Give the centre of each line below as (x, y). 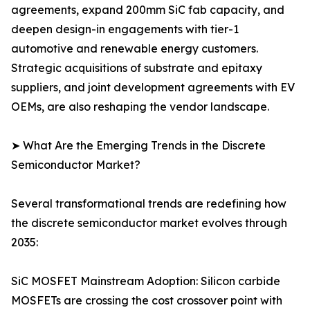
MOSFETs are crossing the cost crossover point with (147, 301)
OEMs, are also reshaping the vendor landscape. (140, 107)
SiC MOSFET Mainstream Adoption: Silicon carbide (146, 281)
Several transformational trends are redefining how (149, 204)
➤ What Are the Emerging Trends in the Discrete (138, 146)
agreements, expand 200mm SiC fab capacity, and (148, 10)
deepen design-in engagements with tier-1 (125, 29)
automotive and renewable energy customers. (135, 49)
